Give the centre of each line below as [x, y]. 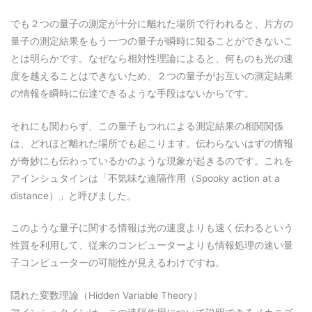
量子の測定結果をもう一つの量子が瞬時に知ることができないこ [152, 41]
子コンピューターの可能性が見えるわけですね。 [118, 263]
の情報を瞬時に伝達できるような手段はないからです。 [132, 93]
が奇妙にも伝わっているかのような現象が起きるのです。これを [152, 161]
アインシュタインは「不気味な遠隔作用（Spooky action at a [145, 178]
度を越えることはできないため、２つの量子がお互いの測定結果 [152, 76]
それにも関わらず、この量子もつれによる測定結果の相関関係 [147, 126]
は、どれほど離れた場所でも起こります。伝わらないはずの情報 [152, 143]
